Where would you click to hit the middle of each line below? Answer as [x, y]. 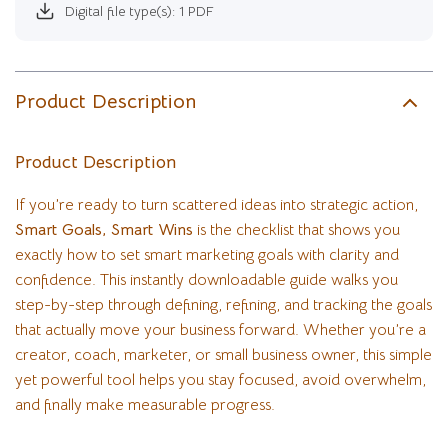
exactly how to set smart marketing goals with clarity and [207, 255]
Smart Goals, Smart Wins [104, 230]
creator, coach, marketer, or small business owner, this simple [223, 355]
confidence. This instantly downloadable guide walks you [206, 280]
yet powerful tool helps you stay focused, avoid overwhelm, [220, 380]
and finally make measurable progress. [145, 405]
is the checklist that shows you [296, 230]
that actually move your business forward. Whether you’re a [220, 330]
